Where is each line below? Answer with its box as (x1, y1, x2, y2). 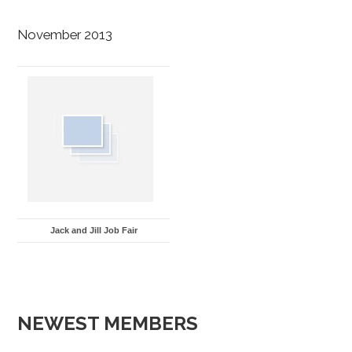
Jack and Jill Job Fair (49, 225, 137, 235)
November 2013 (17, 26, 113, 42)
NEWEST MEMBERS (17, 311, 199, 335)
